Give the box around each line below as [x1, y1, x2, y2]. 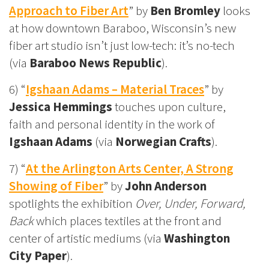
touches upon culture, [112, 98, 226, 115]
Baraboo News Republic [29, 54, 162, 71]
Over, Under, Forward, [135, 195, 246, 212]
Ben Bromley [150, 2, 220, 19]
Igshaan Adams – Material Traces [26, 81, 204, 98]
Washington [164, 230, 230, 247]
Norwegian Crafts [115, 133, 211, 150]
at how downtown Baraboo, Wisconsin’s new [9, 19, 236, 36]
